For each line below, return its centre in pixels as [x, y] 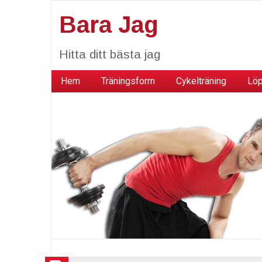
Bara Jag [108, 24]
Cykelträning [201, 81]
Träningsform [128, 81]
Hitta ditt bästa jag [109, 54]
